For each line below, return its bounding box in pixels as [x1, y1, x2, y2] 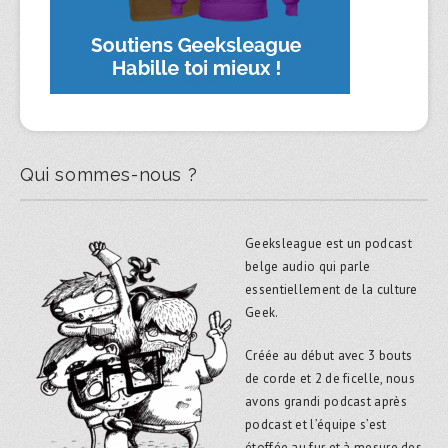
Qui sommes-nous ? [20, 163, 198, 185]
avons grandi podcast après [245, 392, 407, 410]
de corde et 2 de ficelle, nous [245, 369, 416, 387]
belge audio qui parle [245, 257, 371, 275]
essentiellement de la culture [245, 280, 418, 298]
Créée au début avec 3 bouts [245, 346, 413, 364]
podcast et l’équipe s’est [245, 415, 387, 433]
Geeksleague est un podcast [245, 234, 412, 252]
